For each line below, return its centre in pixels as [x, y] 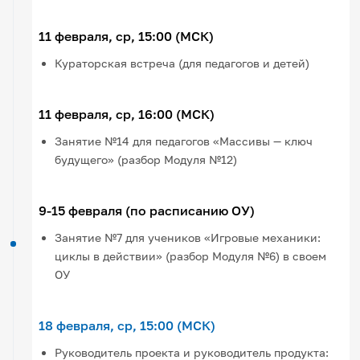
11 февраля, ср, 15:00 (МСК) [127, 36]
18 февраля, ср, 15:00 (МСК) [127, 325]
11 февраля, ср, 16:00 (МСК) [127, 114]
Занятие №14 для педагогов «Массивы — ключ [184, 141]
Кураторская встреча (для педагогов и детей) [182, 63]
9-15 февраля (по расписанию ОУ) [147, 210]
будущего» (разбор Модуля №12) [146, 159]
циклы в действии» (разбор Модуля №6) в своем [191, 256]
